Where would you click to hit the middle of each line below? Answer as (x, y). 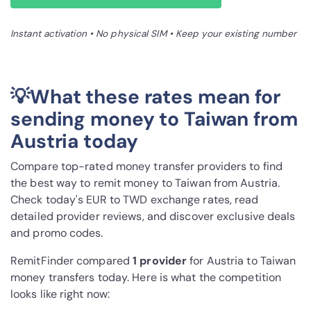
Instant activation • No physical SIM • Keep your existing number (154, 34)
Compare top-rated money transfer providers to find (147, 167)
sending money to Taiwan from (154, 119)
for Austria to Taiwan (242, 261)
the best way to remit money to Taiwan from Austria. (145, 183)
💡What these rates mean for (145, 97)
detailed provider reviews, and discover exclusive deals (153, 217)
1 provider (160, 261)
